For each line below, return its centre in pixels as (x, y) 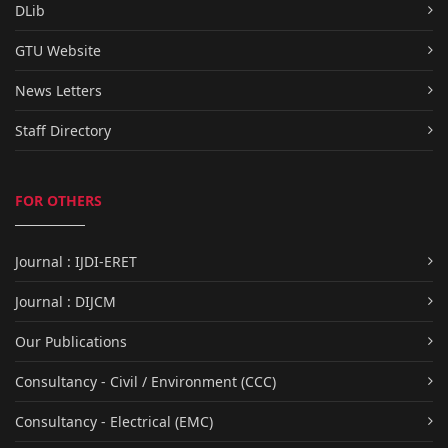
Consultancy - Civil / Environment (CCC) (145, 381)
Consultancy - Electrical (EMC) (114, 421)
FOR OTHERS (58, 200)
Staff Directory (63, 130)
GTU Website (58, 50)
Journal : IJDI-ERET (76, 261)
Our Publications (71, 341)
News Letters (58, 90)
